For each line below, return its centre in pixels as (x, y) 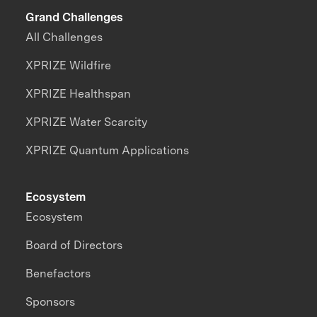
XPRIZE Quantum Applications (108, 150)
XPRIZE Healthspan (79, 93)
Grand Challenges (75, 17)
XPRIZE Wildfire (69, 65)
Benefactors (58, 273)
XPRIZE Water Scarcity (87, 122)
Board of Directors (74, 245)
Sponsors (51, 301)
